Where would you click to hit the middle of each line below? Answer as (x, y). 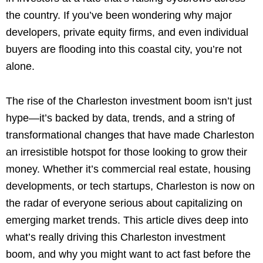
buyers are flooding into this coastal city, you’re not (124, 49)
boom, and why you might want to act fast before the (128, 254)
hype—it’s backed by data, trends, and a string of (120, 118)
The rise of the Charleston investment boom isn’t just (129, 101)
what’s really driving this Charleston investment (116, 237)
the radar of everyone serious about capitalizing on (124, 203)
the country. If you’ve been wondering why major (119, 15)
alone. (20, 66)
